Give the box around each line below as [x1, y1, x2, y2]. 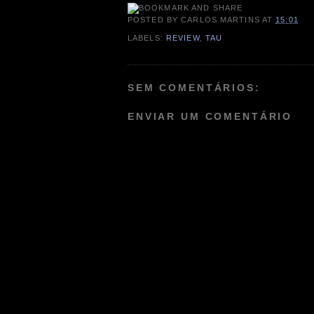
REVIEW [165, 33, 200, 42]
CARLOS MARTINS [181, 15, 260, 25]
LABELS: [128, 33, 166, 42]
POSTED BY [128, 15, 182, 25]
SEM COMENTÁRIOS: [128, 81, 261, 93]
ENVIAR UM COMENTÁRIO [128, 111, 293, 123]
